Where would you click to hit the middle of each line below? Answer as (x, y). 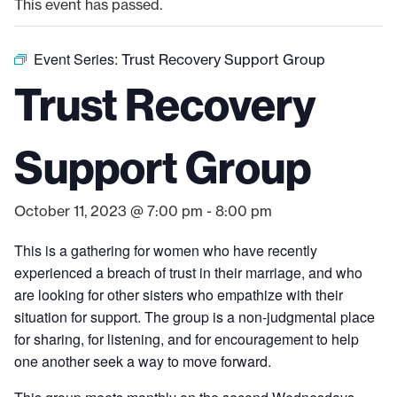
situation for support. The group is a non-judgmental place (195, 317)
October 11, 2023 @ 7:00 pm (109, 211)
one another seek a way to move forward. (143, 361)
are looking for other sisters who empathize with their (179, 295)
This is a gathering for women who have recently (166, 250)
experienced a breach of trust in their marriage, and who (188, 272)
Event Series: (78, 59)
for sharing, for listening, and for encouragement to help (187, 339)
